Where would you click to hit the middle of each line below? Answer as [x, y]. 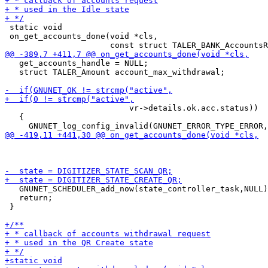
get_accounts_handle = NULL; [77, 63]
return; [29, 198]
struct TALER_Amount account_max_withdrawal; [115, 72]
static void [33, 27]
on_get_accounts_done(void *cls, [81, 36]
